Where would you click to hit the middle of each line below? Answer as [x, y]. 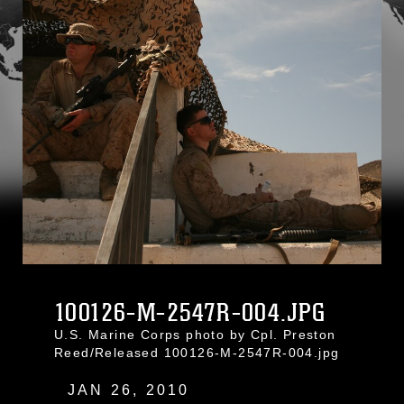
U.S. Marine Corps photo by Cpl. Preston [195, 335]
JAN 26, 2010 [129, 390]
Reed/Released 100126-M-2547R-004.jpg [197, 353]
